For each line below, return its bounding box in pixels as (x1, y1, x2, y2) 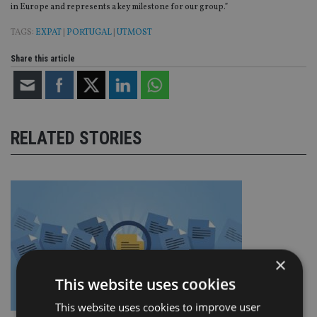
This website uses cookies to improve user (54, 299, 260, 314)
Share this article (11, 54, 75, 64)
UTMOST (117, 27, 152, 39)
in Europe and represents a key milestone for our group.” (11, 1, 228, 13)
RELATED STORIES (11, 127, 142, 149)
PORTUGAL (67, 27, 112, 39)
